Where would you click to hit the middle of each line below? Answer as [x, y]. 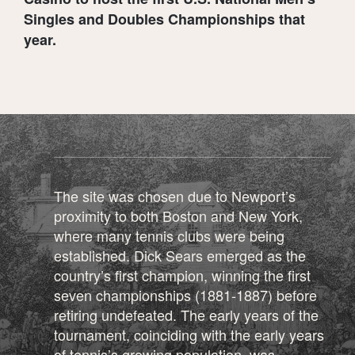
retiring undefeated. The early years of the [186, 314]
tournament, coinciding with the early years [189, 334]
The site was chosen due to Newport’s [175, 195]
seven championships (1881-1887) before [185, 294]
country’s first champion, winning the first [182, 275]
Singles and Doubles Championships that [164, 19]
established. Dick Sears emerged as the [180, 255]
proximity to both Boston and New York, [178, 215]
